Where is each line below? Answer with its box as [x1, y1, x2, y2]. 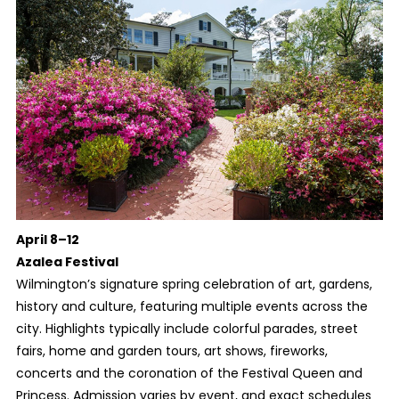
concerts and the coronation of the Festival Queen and [15, 363, 362, 382]
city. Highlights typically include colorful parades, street [15, 319, 358, 338]
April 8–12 [15, 230, 79, 248]
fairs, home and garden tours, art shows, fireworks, [15, 341, 328, 360]
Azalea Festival [15, 252, 118, 271]
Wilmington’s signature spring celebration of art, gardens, [15, 274, 372, 293]
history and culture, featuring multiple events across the [15, 297, 368, 315]
